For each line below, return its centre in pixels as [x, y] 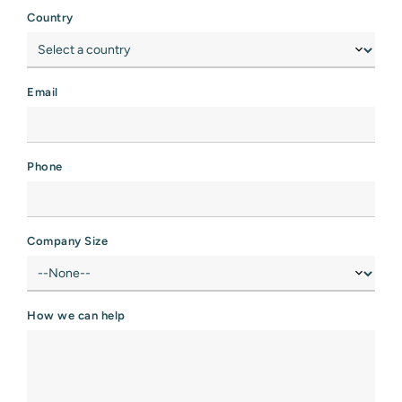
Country [50, 17]
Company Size [67, 241]
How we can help [76, 315]
